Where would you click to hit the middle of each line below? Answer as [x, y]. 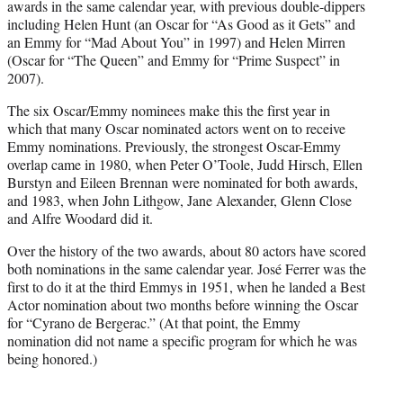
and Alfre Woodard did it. [80, 218]
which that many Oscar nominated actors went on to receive [176, 128]
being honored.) [52, 358]
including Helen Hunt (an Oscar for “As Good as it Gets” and [181, 23]
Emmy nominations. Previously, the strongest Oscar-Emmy [174, 146]
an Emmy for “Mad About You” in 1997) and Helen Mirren [176, 41]
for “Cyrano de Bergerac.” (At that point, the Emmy [154, 322]
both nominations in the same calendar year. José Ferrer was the [187, 268]
